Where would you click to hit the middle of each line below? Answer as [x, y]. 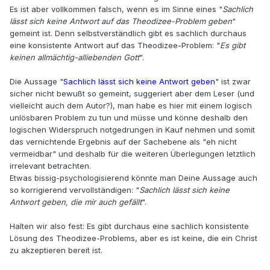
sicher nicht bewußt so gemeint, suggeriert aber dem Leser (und [132, 94]
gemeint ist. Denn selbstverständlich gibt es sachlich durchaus [128, 33]
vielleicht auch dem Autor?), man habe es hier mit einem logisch [131, 106]
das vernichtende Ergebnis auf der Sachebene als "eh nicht [123, 142]
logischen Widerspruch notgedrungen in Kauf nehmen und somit [132, 130]
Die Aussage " [36, 82]
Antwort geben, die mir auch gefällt [76, 202]
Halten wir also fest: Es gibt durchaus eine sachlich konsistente [129, 226]
